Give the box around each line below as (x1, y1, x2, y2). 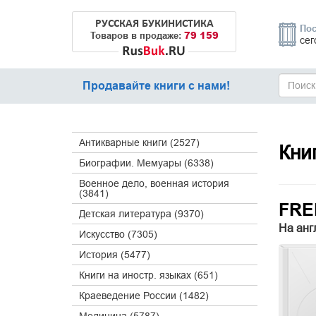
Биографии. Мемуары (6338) (79, 157, 214, 169)
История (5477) (79, 249, 150, 260)
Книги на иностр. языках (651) (79, 269, 218, 281)
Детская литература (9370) (79, 208, 204, 219)
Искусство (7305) (79, 229, 157, 240)
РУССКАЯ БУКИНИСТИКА (95, 18, 214, 30)
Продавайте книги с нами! (83, 79, 230, 92)
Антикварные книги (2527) (79, 137, 200, 148)
